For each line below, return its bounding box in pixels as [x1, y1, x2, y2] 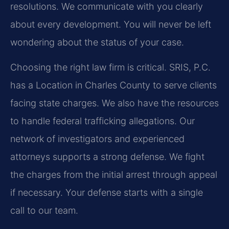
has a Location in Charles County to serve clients [10, 80, 217, 91]
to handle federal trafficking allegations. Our [10, 116, 195, 127]
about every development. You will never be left [10, 18, 211, 30]
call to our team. [10, 205, 78, 216]
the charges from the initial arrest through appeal [10, 169, 217, 180]
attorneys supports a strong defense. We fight [10, 151, 204, 163]
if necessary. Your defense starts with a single [10, 187, 203, 198]
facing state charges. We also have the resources [10, 98, 219, 109]
